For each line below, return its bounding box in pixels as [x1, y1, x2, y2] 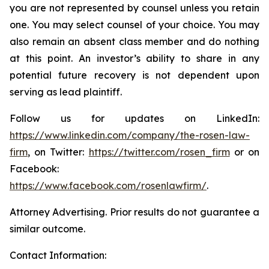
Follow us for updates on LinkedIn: [10, 112, 259, 124]
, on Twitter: [28, 146, 89, 158]
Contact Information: [10, 249, 106, 261]
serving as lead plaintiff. [10, 86, 122, 98]
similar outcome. [10, 223, 85, 235]
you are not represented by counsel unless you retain [10, 2, 259, 14]
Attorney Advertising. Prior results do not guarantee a [10, 206, 259, 218]
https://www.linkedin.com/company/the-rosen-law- [10, 129, 250, 141]
